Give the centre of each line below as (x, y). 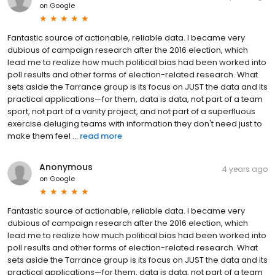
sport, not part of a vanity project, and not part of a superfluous (131, 111)
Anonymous (66, 167)
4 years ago (245, 169)
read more (101, 136)
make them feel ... (43, 136)
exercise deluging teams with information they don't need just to (135, 123)
